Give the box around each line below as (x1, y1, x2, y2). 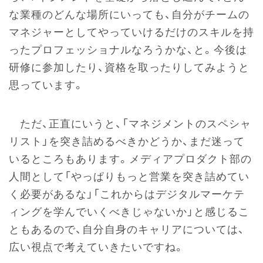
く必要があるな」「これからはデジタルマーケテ (9, 188, 245, 200)
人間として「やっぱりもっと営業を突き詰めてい (9, 170, 249, 183)
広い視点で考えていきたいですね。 (9, 241, 185, 253)
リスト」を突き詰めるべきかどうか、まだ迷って (9, 135, 245, 147)
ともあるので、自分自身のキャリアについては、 (9, 223, 245, 235)
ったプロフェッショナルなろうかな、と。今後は (9, 43, 247, 56)
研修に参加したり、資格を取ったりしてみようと (9, 61, 249, 73)
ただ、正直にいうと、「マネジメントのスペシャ (9, 117, 251, 130)
